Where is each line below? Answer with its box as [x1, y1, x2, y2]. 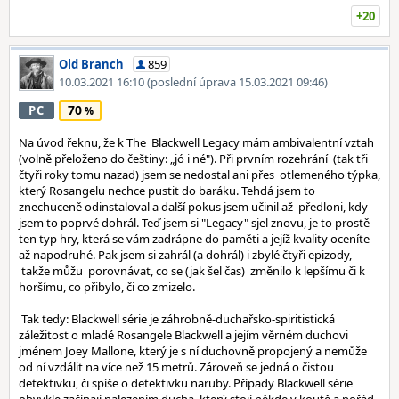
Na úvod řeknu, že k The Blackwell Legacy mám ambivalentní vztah [19, 134, 374, 151]
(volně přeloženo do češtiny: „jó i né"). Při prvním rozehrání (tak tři [19, 151, 368, 167]
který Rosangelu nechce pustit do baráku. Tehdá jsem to [19, 183, 315, 199]
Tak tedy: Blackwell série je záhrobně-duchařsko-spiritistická [19, 311, 335, 327]
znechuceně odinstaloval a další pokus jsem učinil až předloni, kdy [19, 199, 368, 215]
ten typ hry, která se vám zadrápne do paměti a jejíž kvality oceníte [19, 231, 370, 247]
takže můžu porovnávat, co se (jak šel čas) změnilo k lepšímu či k [19, 263, 365, 279]
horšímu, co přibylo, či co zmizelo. [19, 279, 195, 295]
